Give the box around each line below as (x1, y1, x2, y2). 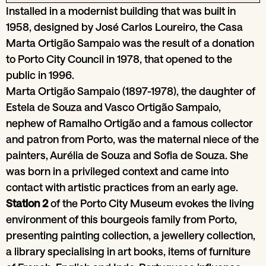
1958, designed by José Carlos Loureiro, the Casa (6, 20, 243, 33)
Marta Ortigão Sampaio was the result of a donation (6, 36, 254, 49)
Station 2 (6, 196, 48, 210)
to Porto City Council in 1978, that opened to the (6, 52, 232, 65)
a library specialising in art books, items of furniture (6, 244, 251, 258)
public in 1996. (6, 68, 74, 81)
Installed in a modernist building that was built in (6, 4, 236, 17)
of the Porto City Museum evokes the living (48, 196, 254, 210)
